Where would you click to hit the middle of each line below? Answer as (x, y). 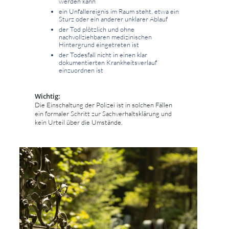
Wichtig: (48, 96)
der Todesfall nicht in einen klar (103, 54)
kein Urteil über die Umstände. (79, 122)
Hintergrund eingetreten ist (99, 44)
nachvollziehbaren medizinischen (105, 37)
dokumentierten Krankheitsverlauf (108, 62)
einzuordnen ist (81, 70)
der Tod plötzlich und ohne (97, 29)
